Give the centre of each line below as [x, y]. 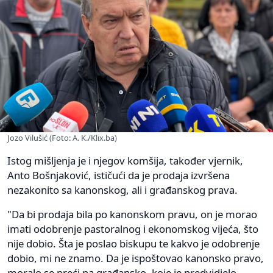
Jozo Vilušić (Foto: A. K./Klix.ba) [62, 138]
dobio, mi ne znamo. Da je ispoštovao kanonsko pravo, [136, 258]
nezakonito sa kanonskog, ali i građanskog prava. [122, 190]
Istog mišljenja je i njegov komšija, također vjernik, [125, 161]
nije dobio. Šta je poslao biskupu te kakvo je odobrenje [133, 244]
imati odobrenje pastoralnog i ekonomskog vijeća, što [133, 229]
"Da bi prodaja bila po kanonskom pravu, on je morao [132, 214]
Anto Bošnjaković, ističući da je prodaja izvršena [119, 175]
